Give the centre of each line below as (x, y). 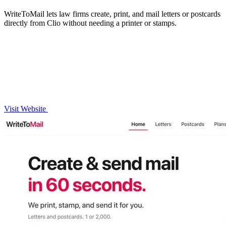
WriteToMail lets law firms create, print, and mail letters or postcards (112, 14)
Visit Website (26, 108)
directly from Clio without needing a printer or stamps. (90, 23)
